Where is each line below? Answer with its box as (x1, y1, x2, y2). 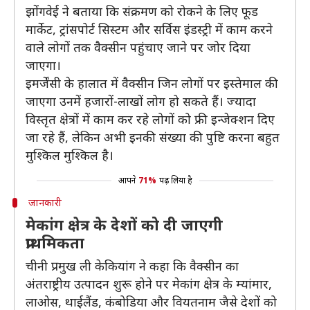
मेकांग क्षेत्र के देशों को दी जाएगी (26, 214, 223, 235)
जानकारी (28, 196, 62, 209)
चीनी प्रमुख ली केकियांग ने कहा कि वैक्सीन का (26, 257, 239, 274)
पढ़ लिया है (158, 174, 192, 186)
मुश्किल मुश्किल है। (26, 147, 113, 163)
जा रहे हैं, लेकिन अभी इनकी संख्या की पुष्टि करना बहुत (26, 129, 280, 145)
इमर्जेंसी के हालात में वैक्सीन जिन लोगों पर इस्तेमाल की (26, 75, 278, 91)
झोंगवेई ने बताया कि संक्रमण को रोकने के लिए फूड (26, 3, 258, 19)
